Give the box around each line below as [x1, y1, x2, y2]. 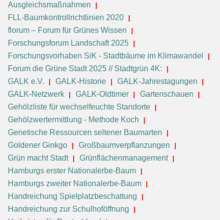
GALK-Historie [55, 77, 106, 86]
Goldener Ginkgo [8, 141, 67, 150]
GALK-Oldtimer [76, 90, 129, 99]
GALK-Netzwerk [8, 90, 64, 99]
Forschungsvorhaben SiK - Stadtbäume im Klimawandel [8, 52, 203, 60]
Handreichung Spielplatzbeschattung [8, 192, 139, 201]
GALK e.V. [8, 77, 44, 86]
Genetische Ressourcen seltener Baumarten [8, 128, 162, 137]
